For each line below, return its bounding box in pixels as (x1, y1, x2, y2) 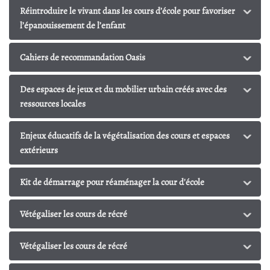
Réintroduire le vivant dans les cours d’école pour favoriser (20, 5, 235, 17)
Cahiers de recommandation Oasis (20, 51, 145, 63)
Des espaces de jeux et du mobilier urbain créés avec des (20, 83, 227, 95)
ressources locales (20, 98, 86, 110)
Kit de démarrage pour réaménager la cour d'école (20, 176, 204, 188)
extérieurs (20, 144, 58, 156)
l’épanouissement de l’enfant (20, 19, 125, 31)
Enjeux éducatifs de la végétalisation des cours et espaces (20, 130, 230, 142)
